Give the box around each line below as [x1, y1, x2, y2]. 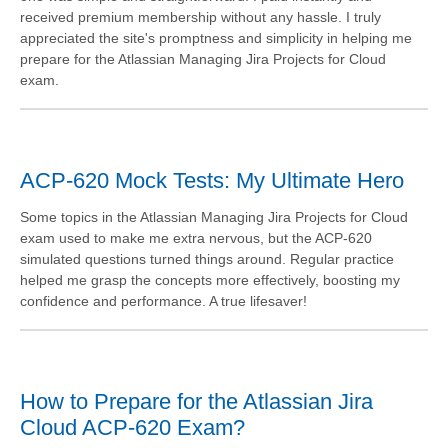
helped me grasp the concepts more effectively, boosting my [20, 271, 400, 288]
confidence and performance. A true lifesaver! [20, 292, 307, 309]
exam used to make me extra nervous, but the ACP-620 [20, 229, 372, 246]
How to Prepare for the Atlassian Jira [20, 388, 373, 414]
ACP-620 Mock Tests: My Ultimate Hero [20, 167, 404, 193]
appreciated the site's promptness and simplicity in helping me [20, 29, 412, 46]
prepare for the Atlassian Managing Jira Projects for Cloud [20, 50, 386, 67]
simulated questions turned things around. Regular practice [20, 250, 394, 267]
